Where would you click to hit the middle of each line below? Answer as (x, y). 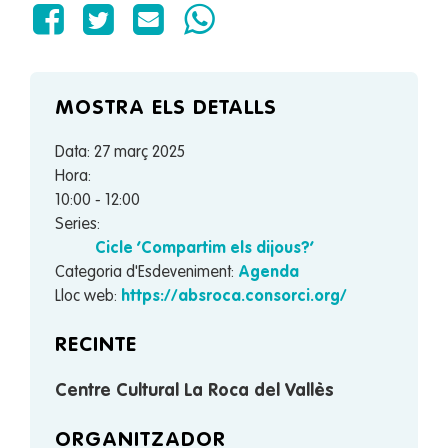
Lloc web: (86, 296)
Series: (77, 224)
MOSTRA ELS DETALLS (166, 108)
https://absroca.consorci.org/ (234, 296)
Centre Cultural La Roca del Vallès (194, 390)
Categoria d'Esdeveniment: (144, 272)
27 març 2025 (139, 152)
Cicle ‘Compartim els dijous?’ (204, 248)
